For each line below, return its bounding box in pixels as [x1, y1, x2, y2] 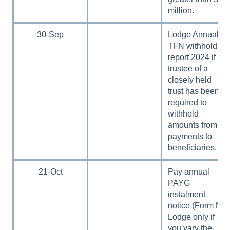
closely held [168, 75, 212, 84]
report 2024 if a [168, 52, 223, 62]
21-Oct [38, 167, 63, 176]
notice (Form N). [168, 201, 227, 210]
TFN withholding [168, 41, 229, 50]
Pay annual [168, 167, 210, 176]
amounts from [168, 120, 218, 129]
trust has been [168, 86, 220, 95]
